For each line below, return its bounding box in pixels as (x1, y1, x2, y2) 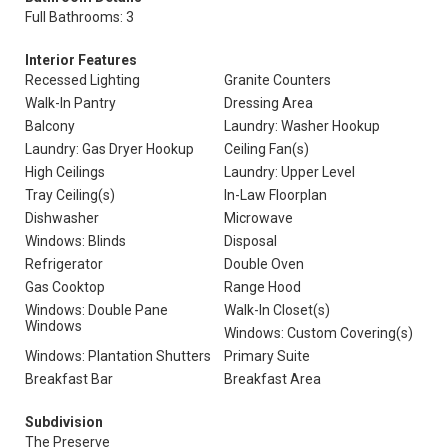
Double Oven (224, 256, 304, 272)
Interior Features (25, 52, 137, 68)
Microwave (224, 210, 293, 226)
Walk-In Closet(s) (224, 302, 330, 318)
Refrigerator (25, 256, 103, 272)
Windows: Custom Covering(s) (224, 325, 413, 341)
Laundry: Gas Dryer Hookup (25, 141, 194, 157)
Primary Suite (224, 348, 310, 364)
